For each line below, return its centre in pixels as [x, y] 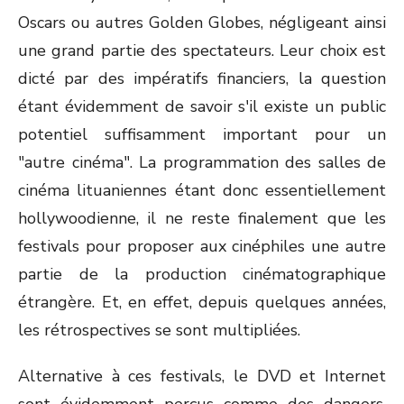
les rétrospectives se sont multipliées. [159, 330]
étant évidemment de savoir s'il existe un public [202, 106]
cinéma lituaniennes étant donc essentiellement [202, 190]
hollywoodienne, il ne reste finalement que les [202, 218]
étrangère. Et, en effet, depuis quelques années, [202, 302]
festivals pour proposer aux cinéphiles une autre [202, 246]
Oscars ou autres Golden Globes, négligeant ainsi [202, 23]
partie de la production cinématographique [202, 274]
